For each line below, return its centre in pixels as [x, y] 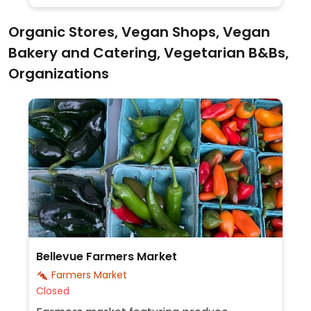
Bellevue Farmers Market [106, 257]
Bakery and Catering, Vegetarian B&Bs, [149, 53]
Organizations [59, 74]
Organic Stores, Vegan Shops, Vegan [139, 32]
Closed [52, 291]
